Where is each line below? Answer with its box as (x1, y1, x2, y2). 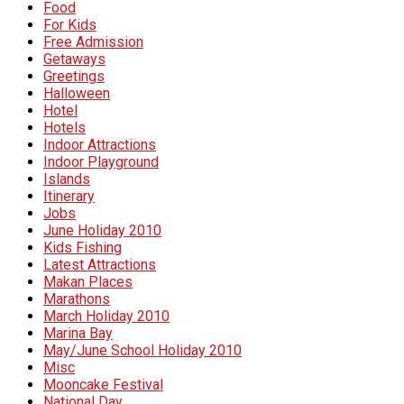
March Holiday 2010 (43, 307, 170, 325)
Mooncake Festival (43, 375, 163, 393)
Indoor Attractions (43, 135, 156, 153)
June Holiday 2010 (43, 221, 161, 239)
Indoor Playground (43, 152, 159, 170)
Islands (43, 170, 90, 188)
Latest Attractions (43, 255, 156, 273)
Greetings (43, 67, 105, 85)
